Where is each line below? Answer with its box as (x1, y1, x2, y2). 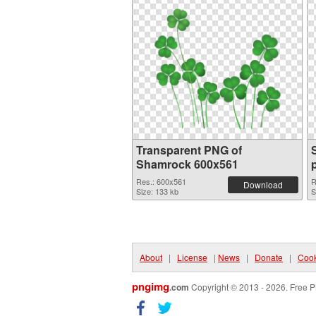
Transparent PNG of (136, 142, 242, 158)
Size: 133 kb (136, 186, 178, 197)
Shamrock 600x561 (136, 156, 238, 172)
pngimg (132, 279, 169, 294)
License (177, 251, 207, 263)
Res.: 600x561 (136, 176, 186, 187)
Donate (255, 251, 283, 263)
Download (243, 178, 283, 190)
